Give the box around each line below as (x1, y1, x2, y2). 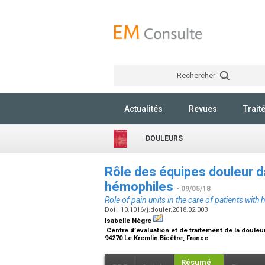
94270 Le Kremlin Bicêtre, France (105, 234, 210, 242)
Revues (189, 104, 217, 114)
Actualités (124, 104, 163, 114)
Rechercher (176, 71, 217, 80)
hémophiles (105, 179, 176, 194)
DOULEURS (146, 134, 183, 143)
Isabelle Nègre (105, 217, 153, 225)
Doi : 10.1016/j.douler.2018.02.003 (105, 206, 209, 214)
